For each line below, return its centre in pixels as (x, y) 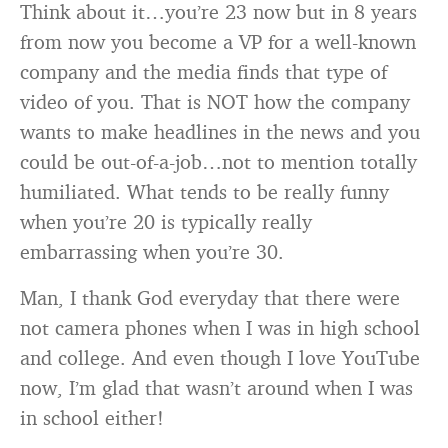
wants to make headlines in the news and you (220, 131)
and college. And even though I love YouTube (220, 357)
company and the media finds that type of (203, 71)
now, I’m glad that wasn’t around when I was (216, 387)
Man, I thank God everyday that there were (210, 297)
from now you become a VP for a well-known (218, 41)
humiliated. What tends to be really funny (204, 191)
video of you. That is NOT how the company (215, 101)
